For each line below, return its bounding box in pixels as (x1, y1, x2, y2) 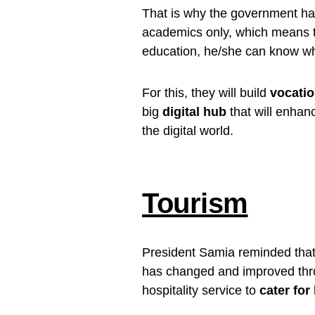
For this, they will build (142, 85, 270, 100)
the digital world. (142, 123, 233, 138)
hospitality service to (142, 283, 259, 297)
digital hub (162, 104, 230, 119)
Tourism (142, 187, 248, 219)
